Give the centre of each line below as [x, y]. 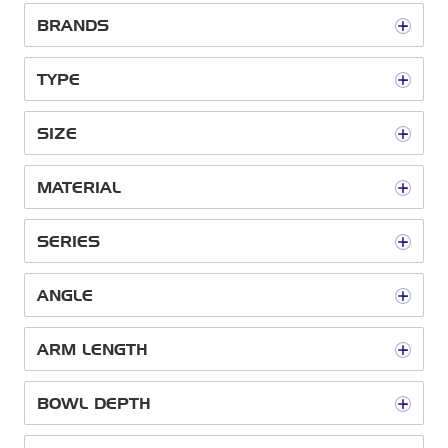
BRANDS [73, 25]
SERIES [68, 241]
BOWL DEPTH [94, 403]
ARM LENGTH [92, 349]
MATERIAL [79, 187]
